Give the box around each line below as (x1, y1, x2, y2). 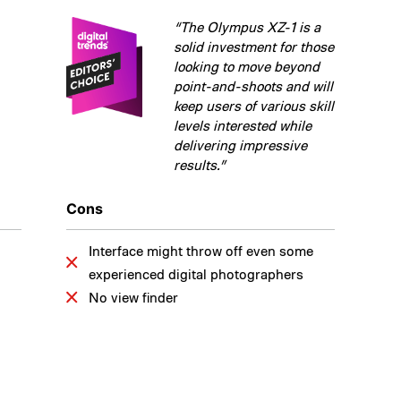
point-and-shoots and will (174, 76, 333, 95)
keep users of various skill (174, 96, 334, 115)
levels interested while (174, 115, 311, 134)
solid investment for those (174, 37, 334, 55)
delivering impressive (174, 135, 307, 154)
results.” (174, 155, 226, 174)
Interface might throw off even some (89, 241, 313, 260)
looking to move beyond (174, 56, 320, 75)
